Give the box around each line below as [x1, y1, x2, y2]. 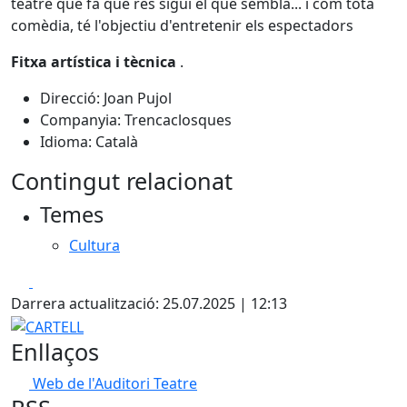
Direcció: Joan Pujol [40, 88, 172, 108]
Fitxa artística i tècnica [11, 52, 180, 72]
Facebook [32, 271, 98, 291]
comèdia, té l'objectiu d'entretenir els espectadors [11, 15, 353, 35]
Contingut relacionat [11, 165, 233, 196]
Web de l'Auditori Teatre [33, 372, 197, 393]
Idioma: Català [40, 132, 138, 152]
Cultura [69, 235, 120, 255]
